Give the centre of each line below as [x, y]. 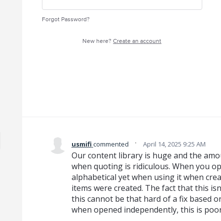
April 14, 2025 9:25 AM [174, 144]
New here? [98, 41]
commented [111, 144]
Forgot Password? [66, 19]
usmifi [81, 144]
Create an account [137, 41]
